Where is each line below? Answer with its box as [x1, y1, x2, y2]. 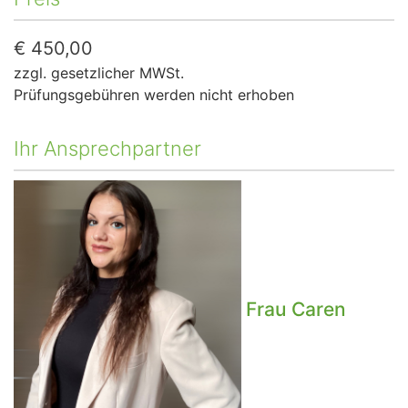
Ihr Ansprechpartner [14, 136, 201, 160]
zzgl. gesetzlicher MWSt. [14, 63, 184, 82]
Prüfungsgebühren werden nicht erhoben [14, 85, 294, 104]
